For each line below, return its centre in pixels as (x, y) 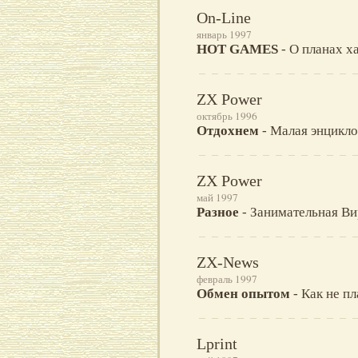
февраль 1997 (227, 279)
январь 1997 (224, 35)
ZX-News (228, 263)
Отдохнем (228, 131)
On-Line (224, 18)
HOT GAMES (237, 50)
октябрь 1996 (227, 116)
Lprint (217, 344)
